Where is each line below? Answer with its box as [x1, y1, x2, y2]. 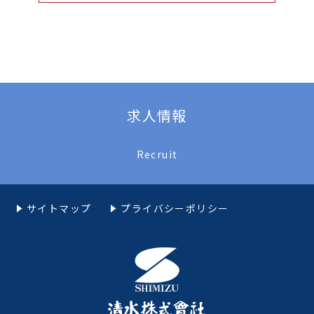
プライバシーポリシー [121, 201, 229, 216]
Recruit [136, 147, 178, 162]
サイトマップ [27, 201, 92, 216]
